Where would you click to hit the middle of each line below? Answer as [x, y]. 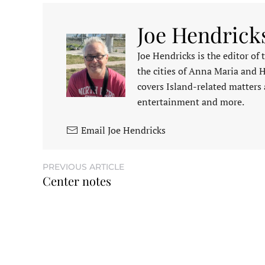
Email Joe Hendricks [123, 130]
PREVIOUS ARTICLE [83, 167]
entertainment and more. [191, 102]
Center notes [77, 181]
